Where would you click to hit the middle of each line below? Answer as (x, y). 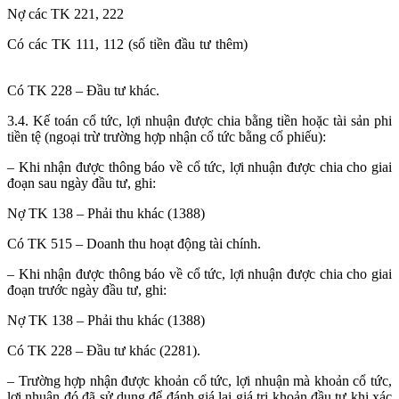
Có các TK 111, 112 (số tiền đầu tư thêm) (130, 45)
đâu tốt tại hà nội (54, 61)
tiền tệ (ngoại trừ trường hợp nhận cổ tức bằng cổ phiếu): (167, 137)
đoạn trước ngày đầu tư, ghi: (87, 290)
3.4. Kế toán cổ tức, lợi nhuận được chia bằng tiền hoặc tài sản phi (199, 121)
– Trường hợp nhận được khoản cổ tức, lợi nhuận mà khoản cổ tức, (199, 381)
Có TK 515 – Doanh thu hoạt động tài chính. (134, 244)
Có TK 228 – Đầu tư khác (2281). (104, 351)
